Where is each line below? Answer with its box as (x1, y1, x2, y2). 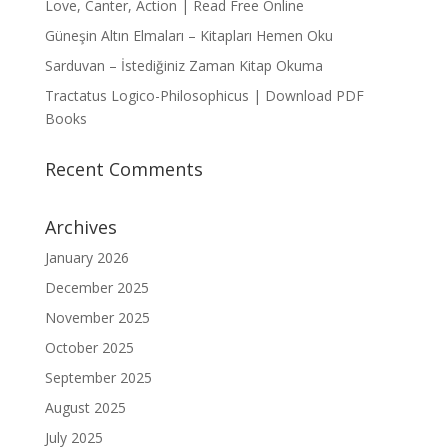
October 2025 (44, 338, 134, 357)
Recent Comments (44, 157, 203, 181)
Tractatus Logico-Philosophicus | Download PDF (44, 86, 364, 105)
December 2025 (44, 278, 149, 297)
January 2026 (44, 248, 129, 267)
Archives (44, 215, 117, 239)
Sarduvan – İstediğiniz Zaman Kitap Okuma (44, 56, 323, 75)
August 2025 (44, 398, 126, 417)
